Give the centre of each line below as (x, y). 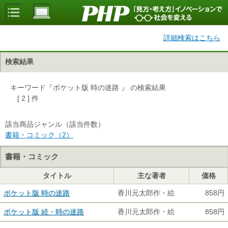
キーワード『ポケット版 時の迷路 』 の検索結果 (88, 88)
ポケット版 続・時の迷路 (44, 212)
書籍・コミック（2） (39, 135)
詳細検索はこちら (192, 38)
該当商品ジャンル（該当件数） (55, 124)
